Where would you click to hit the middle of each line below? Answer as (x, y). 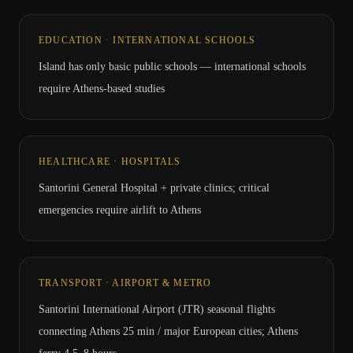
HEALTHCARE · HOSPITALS (110, 162)
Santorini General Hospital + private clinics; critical (154, 188)
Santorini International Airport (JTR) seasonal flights (157, 309)
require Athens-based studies (102, 89)
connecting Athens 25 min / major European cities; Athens (168, 331)
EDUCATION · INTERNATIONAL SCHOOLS (147, 40)
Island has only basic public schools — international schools (172, 67)
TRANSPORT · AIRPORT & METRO (125, 283)
